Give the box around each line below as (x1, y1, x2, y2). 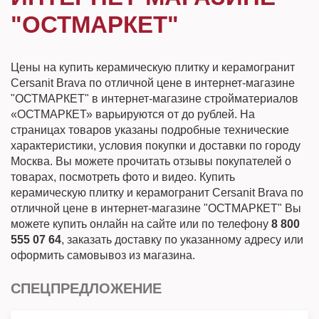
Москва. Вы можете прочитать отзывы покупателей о (11, 155, 291, 167)
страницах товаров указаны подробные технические (11, 124, 289, 136)
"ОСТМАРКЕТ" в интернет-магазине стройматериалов (11, 93, 298, 105)
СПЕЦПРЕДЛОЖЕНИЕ (11, 281, 162, 296)
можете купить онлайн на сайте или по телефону (11, 218, 271, 230)
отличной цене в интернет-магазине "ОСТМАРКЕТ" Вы (11, 202, 301, 214)
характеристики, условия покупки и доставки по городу (11, 140, 300, 152)
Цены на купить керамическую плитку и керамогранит (11, 61, 295, 73)
